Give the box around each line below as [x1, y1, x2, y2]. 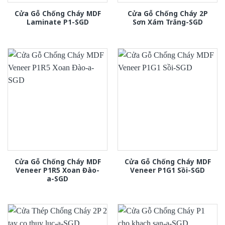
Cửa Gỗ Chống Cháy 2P [127, 8, 208, 18]
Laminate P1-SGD [26, 17, 89, 27]
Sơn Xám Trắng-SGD [132, 17, 203, 27]
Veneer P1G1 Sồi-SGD [130, 165, 205, 175]
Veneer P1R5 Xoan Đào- [16, 165, 99, 175]
